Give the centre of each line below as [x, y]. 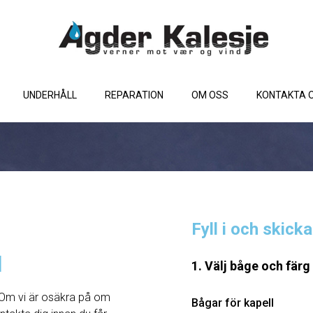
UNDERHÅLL [50, 95]
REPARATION [134, 95]
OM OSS [210, 95]
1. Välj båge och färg [251, 266]
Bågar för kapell [233, 303]
